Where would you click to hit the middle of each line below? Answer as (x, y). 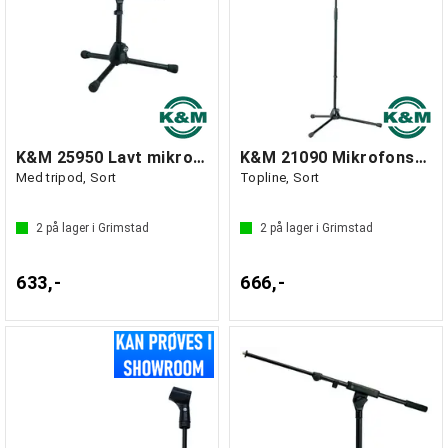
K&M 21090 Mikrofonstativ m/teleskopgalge (420, 157)
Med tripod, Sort (66, 177)
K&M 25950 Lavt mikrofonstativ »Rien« (199, 157)
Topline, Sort (280, 177)
